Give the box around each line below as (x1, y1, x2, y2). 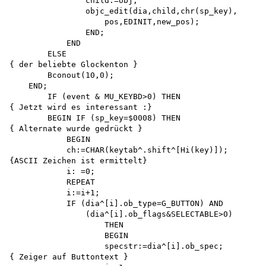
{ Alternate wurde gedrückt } (9, 124, 142, 134)
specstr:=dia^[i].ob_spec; (9, 242, 223, 251)
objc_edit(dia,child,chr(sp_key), (9, 7, 242, 16)
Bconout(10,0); (9, 71, 114, 80)
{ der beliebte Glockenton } (9, 60, 138, 69)
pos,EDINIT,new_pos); (9, 17, 199, 27)
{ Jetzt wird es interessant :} (9, 103, 152, 112)
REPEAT (9, 178, 100, 187)
